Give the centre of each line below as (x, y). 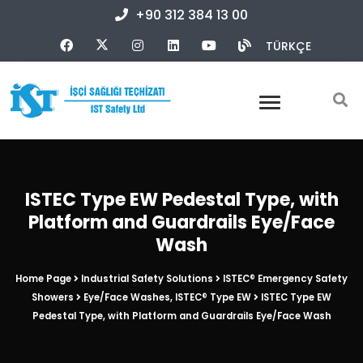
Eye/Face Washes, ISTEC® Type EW (167, 298)
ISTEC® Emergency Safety (285, 279)
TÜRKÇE (288, 46)
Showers (53, 298)
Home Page (43, 279)
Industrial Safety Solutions (147, 279)
